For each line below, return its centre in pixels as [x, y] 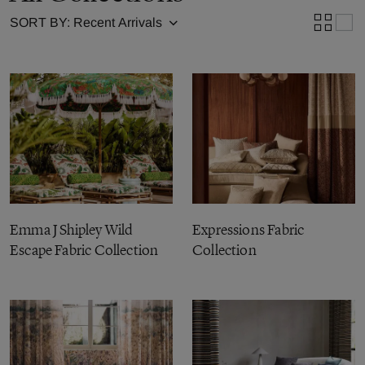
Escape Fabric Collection [84, 250]
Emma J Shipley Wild [72, 230]
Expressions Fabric [248, 230]
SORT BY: [42, 22]
